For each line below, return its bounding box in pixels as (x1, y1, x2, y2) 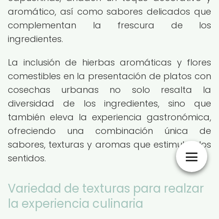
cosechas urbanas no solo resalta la (8, 84, 211, 96)
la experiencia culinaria (8, 196, 143, 212)
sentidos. (8, 152, 46, 164)
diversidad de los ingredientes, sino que (8, 97, 211, 109)
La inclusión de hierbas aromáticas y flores (8, 56, 211, 68)
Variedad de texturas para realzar (8, 180, 204, 197)
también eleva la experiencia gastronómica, (8, 111, 211, 123)
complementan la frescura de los (8, 19, 211, 31)
